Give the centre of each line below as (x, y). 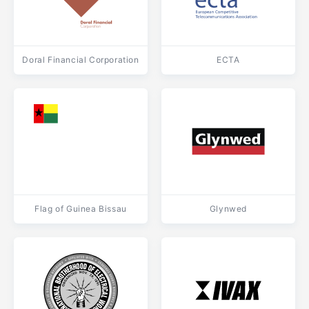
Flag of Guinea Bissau (81, 209)
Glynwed (228, 209)
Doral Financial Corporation (81, 60)
